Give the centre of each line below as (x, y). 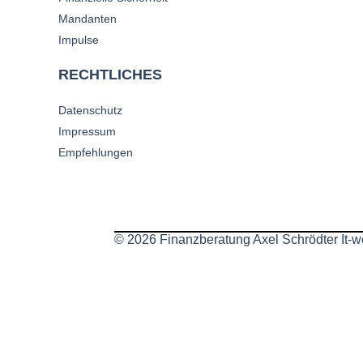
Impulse (79, 40)
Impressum (87, 132)
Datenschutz (90, 111)
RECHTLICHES (110, 75)
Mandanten (88, 19)
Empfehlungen (96, 153)
